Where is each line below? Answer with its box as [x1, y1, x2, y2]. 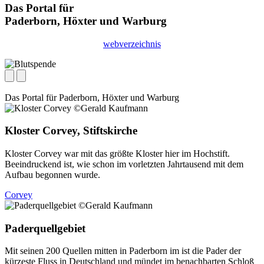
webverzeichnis [103, 38, 161, 49]
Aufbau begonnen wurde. [5, 170, 100, 180]
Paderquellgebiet [5, 222, 85, 235]
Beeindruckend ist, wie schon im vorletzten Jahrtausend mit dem [5, 159, 243, 169]
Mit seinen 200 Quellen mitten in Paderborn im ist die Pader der [5, 246, 241, 256]
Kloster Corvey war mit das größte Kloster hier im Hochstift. [5, 148, 230, 159]
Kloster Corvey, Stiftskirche [5, 124, 137, 137]
